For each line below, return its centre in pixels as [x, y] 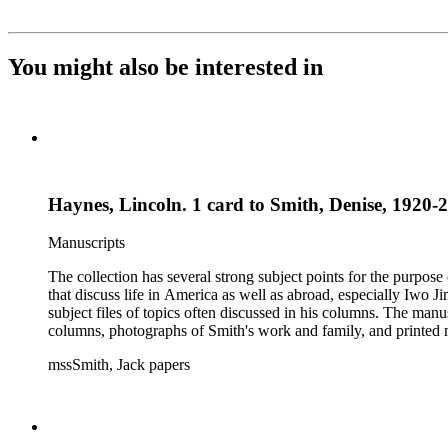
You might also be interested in [165, 66]
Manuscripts [86, 243]
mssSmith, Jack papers [119, 365]
